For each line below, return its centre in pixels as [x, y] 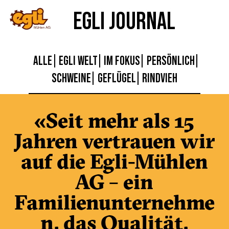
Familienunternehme [114, 202]
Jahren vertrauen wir [114, 141]
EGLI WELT [78, 61]
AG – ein [114, 182]
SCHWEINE [72, 78]
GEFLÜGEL [117, 78]
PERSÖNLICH [170, 61]
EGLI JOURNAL [124, 20]
